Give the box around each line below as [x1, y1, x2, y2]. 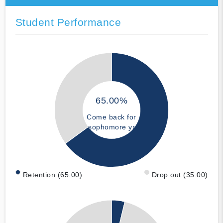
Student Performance [15, 16, 121, 28]
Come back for [87, 113, 136, 121]
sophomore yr [88, 123, 135, 131]
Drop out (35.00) [151, 170, 208, 179]
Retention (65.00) [22, 170, 82, 179]
